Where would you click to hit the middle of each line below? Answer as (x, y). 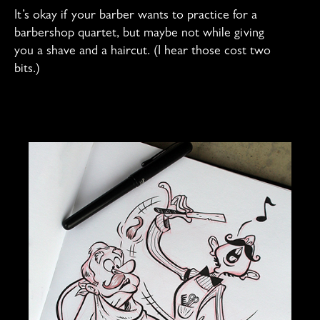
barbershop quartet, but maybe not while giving (139, 35)
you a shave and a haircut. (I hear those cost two (142, 52)
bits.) (27, 70)
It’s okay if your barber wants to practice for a (136, 17)
